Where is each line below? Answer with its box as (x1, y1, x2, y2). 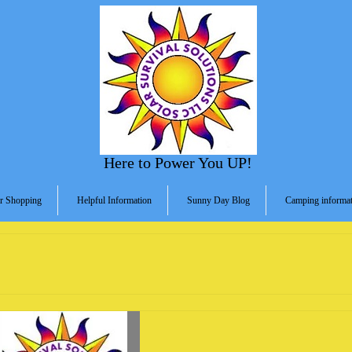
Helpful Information (76, 195, 152, 206)
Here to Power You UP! (104, 154, 252, 171)
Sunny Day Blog (186, 195, 250, 206)
